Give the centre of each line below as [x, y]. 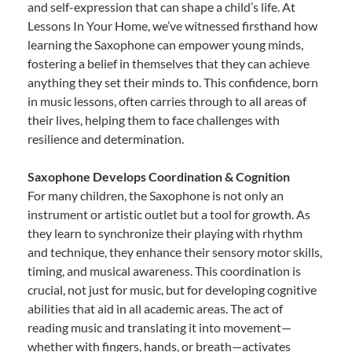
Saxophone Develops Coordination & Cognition [159, 176]
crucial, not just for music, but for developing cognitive [172, 289]
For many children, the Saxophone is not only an [156, 195]
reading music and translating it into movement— [159, 327]
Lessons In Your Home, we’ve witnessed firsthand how [172, 25]
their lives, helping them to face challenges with [154, 119]
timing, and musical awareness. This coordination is [164, 270]
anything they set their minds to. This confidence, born [173, 82]
